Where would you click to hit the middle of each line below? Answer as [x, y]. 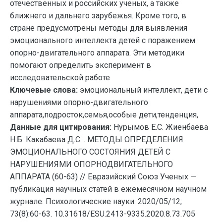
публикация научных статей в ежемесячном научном [108, 189]
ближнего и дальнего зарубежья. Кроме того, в [98, 16]
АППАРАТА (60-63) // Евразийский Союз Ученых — [103, 177]
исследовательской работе [60, 78]
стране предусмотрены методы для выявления [99, 28]
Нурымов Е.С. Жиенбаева [161, 127]
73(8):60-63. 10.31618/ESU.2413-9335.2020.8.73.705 [103, 214]
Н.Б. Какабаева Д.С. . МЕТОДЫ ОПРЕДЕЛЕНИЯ [97, 139]
